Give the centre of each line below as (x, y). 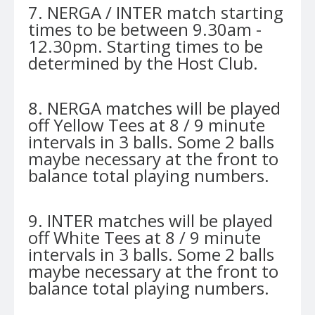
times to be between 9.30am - (145, 29)
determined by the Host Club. (143, 63)
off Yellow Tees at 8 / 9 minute (147, 125)
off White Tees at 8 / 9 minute (144, 237)
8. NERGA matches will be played (154, 108)
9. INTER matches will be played (150, 220)
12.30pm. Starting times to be (146, 46)
